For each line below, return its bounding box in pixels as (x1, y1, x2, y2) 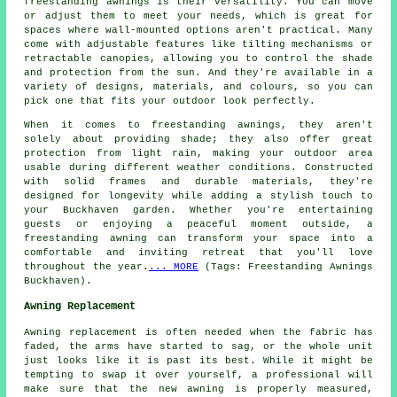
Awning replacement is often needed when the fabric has (24, 327, 373, 339)
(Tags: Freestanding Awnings (198, 261, 373, 273)
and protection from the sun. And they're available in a (24, 67, 373, 79)
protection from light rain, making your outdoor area (24, 148, 373, 160)
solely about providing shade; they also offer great (24, 134, 373, 145)
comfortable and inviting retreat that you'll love (24, 247, 373, 259)
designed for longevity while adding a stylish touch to (24, 191, 373, 202)
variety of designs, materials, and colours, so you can (24, 82, 373, 93)
